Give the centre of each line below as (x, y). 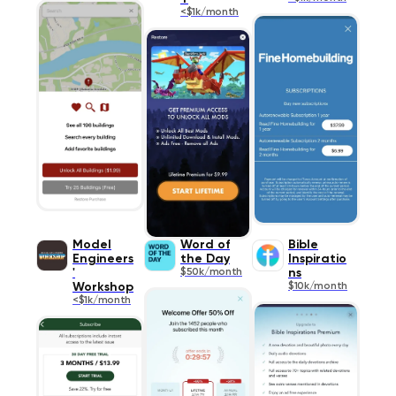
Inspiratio (317, 259)
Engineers (103, 259)
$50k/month (211, 272)
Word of (205, 244)
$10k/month (317, 286)
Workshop (103, 287)
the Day (205, 259)
